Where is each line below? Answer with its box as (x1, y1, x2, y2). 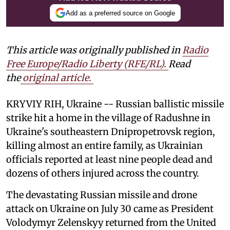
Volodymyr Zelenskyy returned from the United (6, 217, 216, 229)
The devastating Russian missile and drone (6, 189, 197, 201)
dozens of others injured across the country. (6, 167, 199, 180)
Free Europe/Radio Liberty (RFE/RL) (6, 58, 164, 70)
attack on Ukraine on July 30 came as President (6, 203, 214, 215)
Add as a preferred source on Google (65, 9, 175, 17)
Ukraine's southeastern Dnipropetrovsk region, (6, 126, 215, 138)
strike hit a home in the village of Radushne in (6, 112, 210, 124)
